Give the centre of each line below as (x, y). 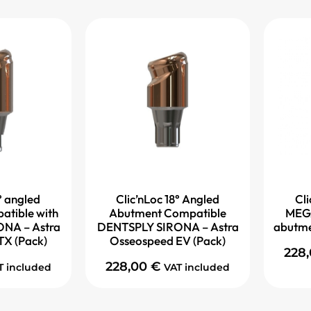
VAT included (197, 267)
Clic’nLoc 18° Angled (168, 199)
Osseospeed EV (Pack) (168, 241)
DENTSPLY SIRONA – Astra (168, 227)
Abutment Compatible (168, 213)
